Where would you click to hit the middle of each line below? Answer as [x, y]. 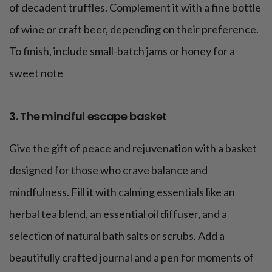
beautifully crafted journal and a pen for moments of [131, 258]
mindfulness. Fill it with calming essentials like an [122, 192]
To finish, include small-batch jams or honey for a [122, 51]
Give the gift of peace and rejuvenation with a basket [133, 148]
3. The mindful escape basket [88, 117]
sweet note [36, 73]
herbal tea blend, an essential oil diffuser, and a [118, 214]
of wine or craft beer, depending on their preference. [134, 29]
